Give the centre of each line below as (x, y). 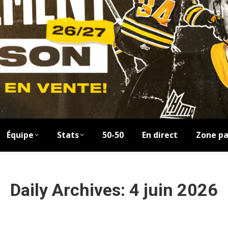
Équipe (20, 135)
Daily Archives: (70, 190)
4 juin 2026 (174, 190)
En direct (160, 135)
